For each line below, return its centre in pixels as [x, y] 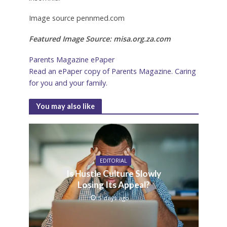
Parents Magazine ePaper [71, 60]
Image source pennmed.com [77, 18]
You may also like [65, 106]
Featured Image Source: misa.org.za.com [100, 39]
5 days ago [114, 198]
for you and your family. [68, 83]
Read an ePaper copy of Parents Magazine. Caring [112, 71]
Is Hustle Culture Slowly [113, 173]
